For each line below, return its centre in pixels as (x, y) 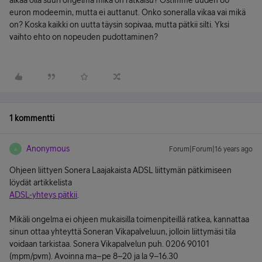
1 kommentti (32, 118)
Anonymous (48, 149)
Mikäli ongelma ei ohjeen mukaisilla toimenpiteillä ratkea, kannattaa (129, 219)
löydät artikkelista (41, 182)
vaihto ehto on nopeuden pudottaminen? (84, 37)
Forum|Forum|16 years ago (211, 149)
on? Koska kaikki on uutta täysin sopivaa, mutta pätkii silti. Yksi (119, 25)
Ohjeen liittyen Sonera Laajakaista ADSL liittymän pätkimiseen (120, 170)
